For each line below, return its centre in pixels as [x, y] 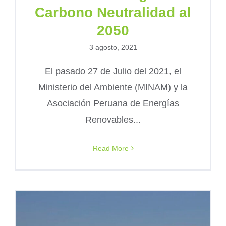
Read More [110, 148]
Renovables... [113, 119]
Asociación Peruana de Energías [113, 103]
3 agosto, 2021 [113, 47]
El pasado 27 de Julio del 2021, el [113, 71]
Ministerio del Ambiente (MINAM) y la [113, 87]
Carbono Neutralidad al [113, 12]
